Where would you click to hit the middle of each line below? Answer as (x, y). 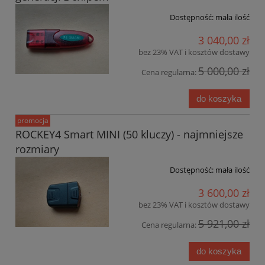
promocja (33, 121)
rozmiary (37, 149)
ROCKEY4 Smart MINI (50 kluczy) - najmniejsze (129, 134)
